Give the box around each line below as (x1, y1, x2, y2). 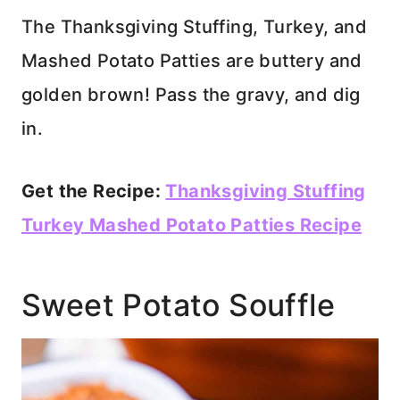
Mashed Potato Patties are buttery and (21, 49, 362, 71)
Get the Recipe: (21, 179, 166, 202)
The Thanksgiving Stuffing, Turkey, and (21, 15, 368, 37)
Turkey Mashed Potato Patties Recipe (21, 213, 362, 236)
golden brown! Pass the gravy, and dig (21, 83, 361, 105)
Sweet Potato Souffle (21, 286, 335, 323)
